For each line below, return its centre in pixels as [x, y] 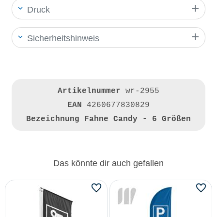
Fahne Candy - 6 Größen [138, 119]
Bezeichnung [55, 119]
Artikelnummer [92, 91]
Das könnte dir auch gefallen [108, 163]
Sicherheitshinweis [62, 38]
